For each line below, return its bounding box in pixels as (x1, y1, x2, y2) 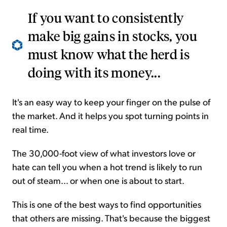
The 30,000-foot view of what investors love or (12, 147, 196, 159)
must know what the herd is (28, 46, 190, 63)
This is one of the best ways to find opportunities (12, 198, 201, 210)
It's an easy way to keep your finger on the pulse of (12, 96, 210, 108)
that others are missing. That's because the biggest (12, 212, 210, 224)
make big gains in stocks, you (28, 27, 198, 45)
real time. (12, 123, 49, 135)
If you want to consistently (28, 9, 184, 26)
